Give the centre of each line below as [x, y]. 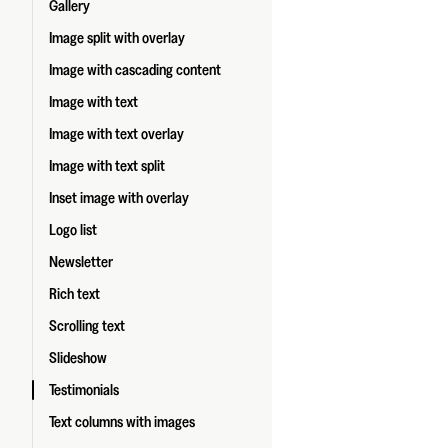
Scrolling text [87, 326]
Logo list [73, 230]
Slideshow [78, 358]
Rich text [74, 294]
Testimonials [84, 390]
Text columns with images [122, 422]
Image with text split [107, 166]
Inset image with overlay [119, 198]
